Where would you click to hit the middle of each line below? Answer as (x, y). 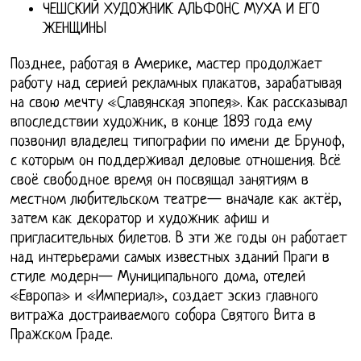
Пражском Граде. (62, 335)
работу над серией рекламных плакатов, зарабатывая (176, 84)
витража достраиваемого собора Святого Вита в (164, 316)
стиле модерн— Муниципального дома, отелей (158, 277)
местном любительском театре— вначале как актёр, (176, 200)
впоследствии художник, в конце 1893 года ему (162, 122)
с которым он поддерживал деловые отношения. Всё (176, 161)
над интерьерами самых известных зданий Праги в (170, 258)
